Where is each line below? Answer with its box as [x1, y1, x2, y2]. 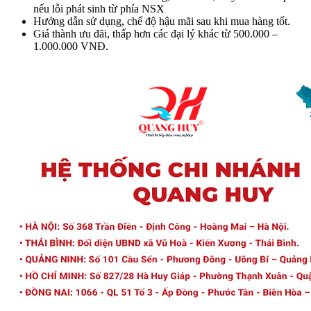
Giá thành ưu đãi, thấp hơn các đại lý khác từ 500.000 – [33, 28, 278, 40]
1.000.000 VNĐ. [33, 40, 108, 53]
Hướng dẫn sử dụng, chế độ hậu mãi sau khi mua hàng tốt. [33, 15, 290, 28]
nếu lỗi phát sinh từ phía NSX [33, 3, 165, 15]
